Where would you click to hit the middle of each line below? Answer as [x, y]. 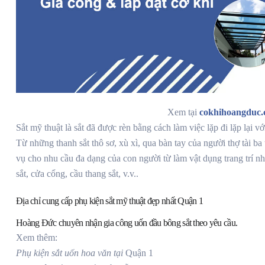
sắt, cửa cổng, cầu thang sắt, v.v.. [77, 174]
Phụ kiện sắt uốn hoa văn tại [71, 253]
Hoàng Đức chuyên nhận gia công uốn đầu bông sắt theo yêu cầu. [127, 223]
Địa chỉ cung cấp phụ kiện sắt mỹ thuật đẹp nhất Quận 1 [110, 201]
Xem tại [183, 112]
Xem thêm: [37, 238]
